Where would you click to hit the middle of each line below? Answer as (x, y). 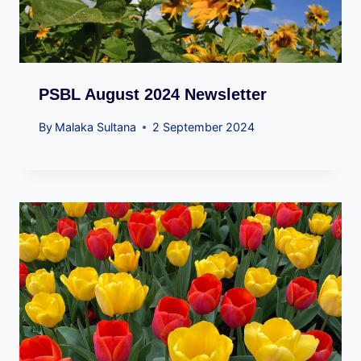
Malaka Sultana (96, 127)
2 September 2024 (204, 127)
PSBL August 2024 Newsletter (153, 94)
